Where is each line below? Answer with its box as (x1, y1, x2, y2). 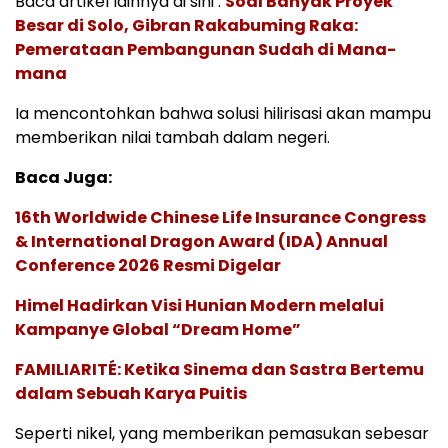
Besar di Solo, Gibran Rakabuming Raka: (15, 14, 358, 37)
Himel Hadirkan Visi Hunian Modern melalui (15, 294, 384, 317)
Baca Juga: (15, 166, 112, 189)
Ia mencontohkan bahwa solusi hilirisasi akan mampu (15, 102, 431, 125)
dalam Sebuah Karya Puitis (15, 382, 247, 405)
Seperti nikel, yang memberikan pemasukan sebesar (15, 422, 429, 445)
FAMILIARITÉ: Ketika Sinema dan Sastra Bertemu (15, 358, 424, 381)
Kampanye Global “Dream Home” (15, 318, 301, 341)
